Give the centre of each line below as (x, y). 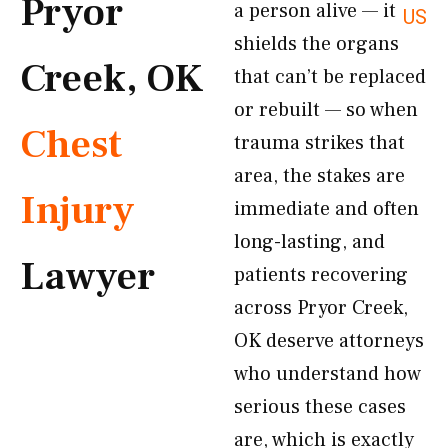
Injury (77, 210)
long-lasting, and (309, 242)
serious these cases (320, 407)
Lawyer (87, 276)
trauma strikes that (319, 143)
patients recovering (321, 275)
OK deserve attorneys (329, 341)
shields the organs (316, 44)
